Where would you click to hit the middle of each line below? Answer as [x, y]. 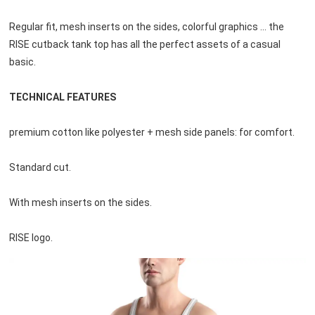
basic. [22, 62]
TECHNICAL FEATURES [62, 97]
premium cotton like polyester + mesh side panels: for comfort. [152, 132]
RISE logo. [31, 237]
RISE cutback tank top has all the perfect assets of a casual [144, 44]
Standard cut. [40, 167]
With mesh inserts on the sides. [80, 202]
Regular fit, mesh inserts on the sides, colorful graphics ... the [146, 26]
